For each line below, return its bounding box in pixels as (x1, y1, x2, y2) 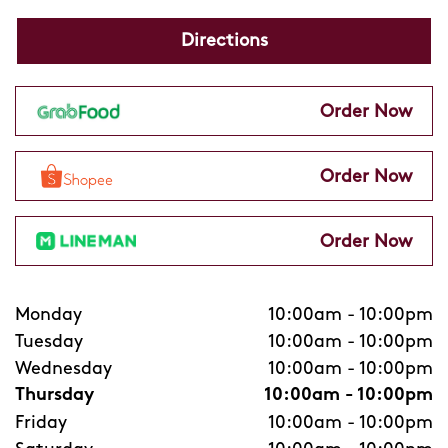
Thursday (15, 387, 94, 404)
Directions (180, 32, 268, 49)
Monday (15, 306, 82, 323)
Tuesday (15, 333, 83, 350)
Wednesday (15, 360, 112, 377)
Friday (15, 414, 67, 431)
